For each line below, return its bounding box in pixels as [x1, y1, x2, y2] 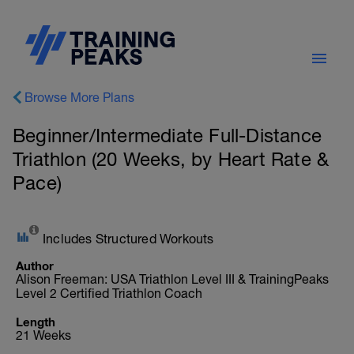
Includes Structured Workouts [43, 232, 214, 246]
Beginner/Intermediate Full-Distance [13, 124, 322, 146]
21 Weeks [16, 328, 71, 342]
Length [16, 314, 55, 329]
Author [16, 258, 54, 273]
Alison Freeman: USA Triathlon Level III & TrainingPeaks [16, 272, 329, 286]
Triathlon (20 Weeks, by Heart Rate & [13, 148, 330, 170]
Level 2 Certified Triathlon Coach [16, 286, 202, 300]
